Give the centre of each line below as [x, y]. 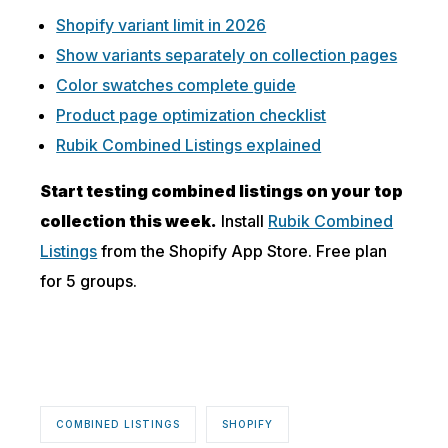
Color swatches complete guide [176, 85]
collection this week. [129, 221]
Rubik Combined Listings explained [189, 145]
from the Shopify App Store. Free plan [242, 251]
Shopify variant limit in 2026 [161, 25]
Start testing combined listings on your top [222, 191]
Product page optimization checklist [191, 115]
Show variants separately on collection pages [227, 55]
